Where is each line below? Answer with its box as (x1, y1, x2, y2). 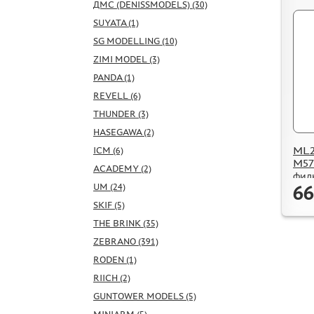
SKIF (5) (93, 199, 125, 210)
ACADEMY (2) (93, 163, 151, 174)
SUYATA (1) (93, 17, 139, 28)
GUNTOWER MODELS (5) (93, 290, 196, 301)
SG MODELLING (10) (93, 35, 177, 46)
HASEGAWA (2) (93, 126, 154, 137)
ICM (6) (93, 144, 123, 156)
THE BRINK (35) (93, 217, 158, 228)
